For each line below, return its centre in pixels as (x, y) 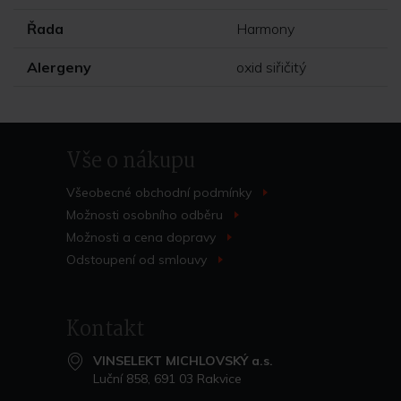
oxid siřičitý (271, 67)
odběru (202, 215)
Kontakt (105, 330)
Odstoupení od (112, 260)
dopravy (191, 237)
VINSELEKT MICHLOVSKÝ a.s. (183, 361)
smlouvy (183, 260)
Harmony (265, 29)
